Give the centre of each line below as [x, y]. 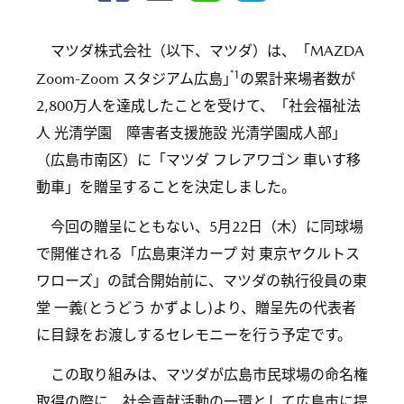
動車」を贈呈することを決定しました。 [166, 188]
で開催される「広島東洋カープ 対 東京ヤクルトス [198, 254]
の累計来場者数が [298, 79]
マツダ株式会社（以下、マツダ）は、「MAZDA [207, 51]
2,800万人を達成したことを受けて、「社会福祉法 [198, 106]
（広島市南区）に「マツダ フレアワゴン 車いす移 [198, 161]
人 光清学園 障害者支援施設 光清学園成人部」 [191, 133]
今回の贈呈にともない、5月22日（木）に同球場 [207, 227]
